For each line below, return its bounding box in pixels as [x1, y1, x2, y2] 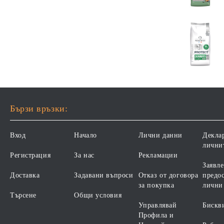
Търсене [10, 191, 36, 199]
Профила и [138, 211, 174, 219]
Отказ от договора [138, 171, 198, 179]
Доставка [10, 171, 40, 179]
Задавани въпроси [74, 171, 133, 179]
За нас [74, 151, 94, 159]
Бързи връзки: [10, 103, 68, 113]
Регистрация [10, 151, 51, 159]
